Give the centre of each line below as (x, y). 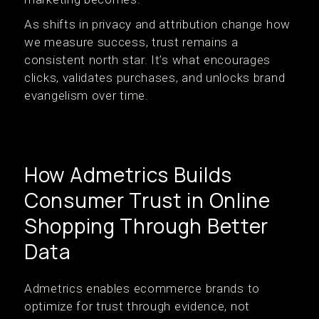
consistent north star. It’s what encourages (148, 60)
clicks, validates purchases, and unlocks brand (155, 78)
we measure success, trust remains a (131, 42)
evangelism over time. (87, 96)
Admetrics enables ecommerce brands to (142, 289)
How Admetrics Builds (128, 175)
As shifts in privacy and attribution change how (157, 25)
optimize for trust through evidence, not (137, 307)
